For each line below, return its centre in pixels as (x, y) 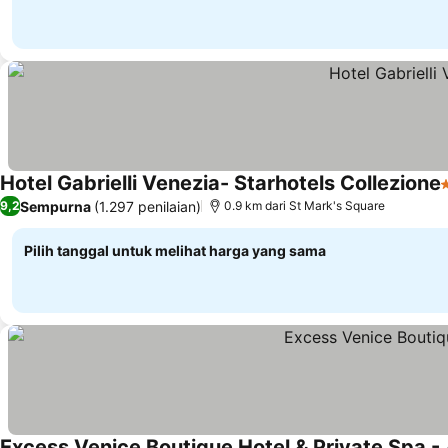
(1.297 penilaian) (147, 206)
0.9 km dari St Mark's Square (304, 205)
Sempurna (55, 206)
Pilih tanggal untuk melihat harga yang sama (175, 250)
